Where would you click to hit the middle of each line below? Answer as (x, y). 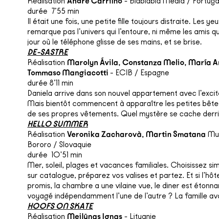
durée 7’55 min (53, 11)
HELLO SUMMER (58, 124)
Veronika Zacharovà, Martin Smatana (136, 134)
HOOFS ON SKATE (60, 206)
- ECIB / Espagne (140, 72)
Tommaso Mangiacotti (69, 72)
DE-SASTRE (48, 52)
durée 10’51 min (55, 154)
